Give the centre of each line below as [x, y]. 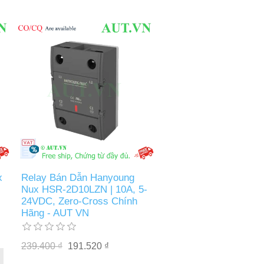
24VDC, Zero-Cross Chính [79, 201]
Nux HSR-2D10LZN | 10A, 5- [84, 189]
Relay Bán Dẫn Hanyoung [77, 177]
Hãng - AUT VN [55, 213]
